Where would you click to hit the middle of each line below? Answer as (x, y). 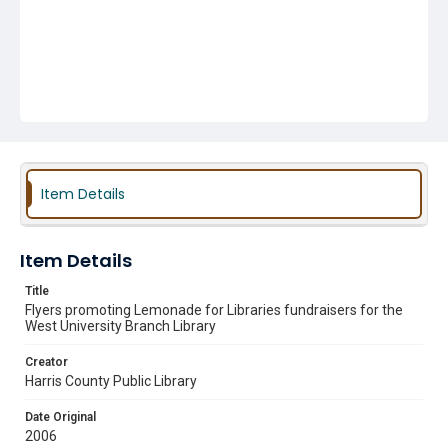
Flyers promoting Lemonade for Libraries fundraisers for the (214, 310)
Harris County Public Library (111, 381)
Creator (46, 362)
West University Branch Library (120, 326)
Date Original (60, 417)
